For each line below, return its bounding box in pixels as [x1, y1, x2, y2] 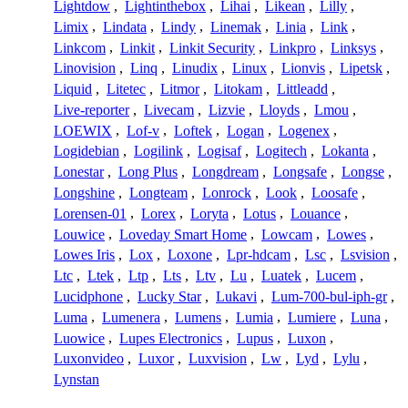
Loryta [190, 205, 229, 221]
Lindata [103, 18, 147, 35]
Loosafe [311, 185, 358, 201]
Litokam [214, 81, 262, 97]
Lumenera [102, 309, 160, 325]
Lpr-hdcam [227, 247, 291, 263]
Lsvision [341, 247, 390, 263]
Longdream [192, 164, 259, 180]
